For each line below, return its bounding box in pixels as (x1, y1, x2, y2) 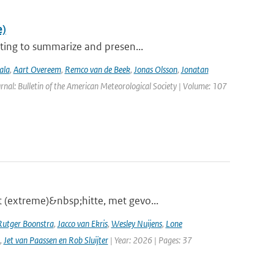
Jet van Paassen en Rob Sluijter (3, 234, 108, 246)
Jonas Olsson (133, 64, 177, 75)
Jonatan (180, 64, 209, 75)
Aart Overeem (13, 64, 61, 75)
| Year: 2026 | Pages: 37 (108, 234, 192, 246)
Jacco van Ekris (57, 218, 108, 229)
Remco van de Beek (64, 64, 130, 75)
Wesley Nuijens (111, 218, 162, 229)
